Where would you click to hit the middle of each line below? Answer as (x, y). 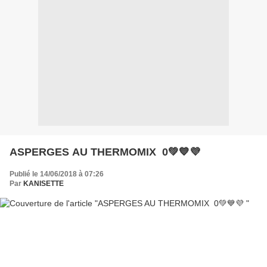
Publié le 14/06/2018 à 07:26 (57, 174)
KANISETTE (44, 183)
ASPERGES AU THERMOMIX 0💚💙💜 (105, 152)
